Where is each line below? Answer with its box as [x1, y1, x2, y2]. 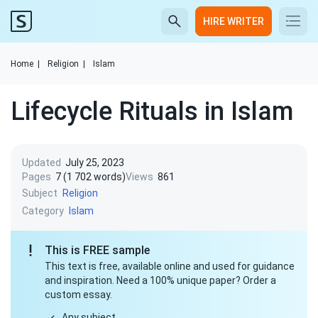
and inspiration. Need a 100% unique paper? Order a [45, 275, 276, 286]
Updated [22, 157, 61, 168]
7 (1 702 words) [55, 171, 126, 182]
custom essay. [45, 289, 112, 300]
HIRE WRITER [203, 16, 264, 27]
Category [22, 204, 64, 216]
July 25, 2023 [65, 157, 124, 168]
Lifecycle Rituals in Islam [11, 97, 293, 126]
